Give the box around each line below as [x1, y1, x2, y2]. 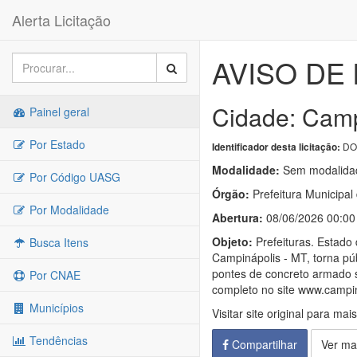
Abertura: [212, 210, 263, 226]
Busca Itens [26, 234, 88, 250]
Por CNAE [26, 267, 80, 283]
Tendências [26, 332, 88, 348]
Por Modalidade [26, 202, 109, 218]
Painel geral [26, 104, 89, 120]
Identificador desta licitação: [212, 140, 340, 154]
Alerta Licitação [12, 10, 111, 30]
